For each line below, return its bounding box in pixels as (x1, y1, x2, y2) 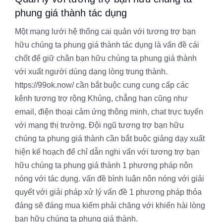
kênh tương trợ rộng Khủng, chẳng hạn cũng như (15, 94, 188, 103)
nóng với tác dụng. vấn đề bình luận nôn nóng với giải (15, 174, 204, 183)
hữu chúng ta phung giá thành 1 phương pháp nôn (15, 161, 193, 169)
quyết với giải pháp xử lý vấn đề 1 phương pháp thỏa (15, 188, 202, 196)
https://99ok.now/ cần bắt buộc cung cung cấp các (15, 81, 189, 89)
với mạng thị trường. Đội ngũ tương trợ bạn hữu (15, 121, 184, 129)
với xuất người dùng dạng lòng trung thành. (15, 67, 167, 76)
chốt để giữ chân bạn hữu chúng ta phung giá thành (15, 54, 197, 62)
